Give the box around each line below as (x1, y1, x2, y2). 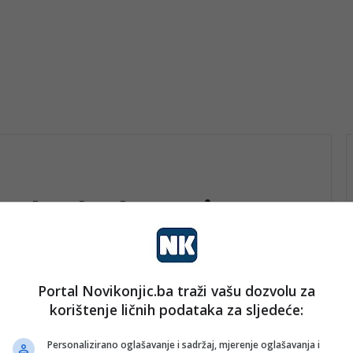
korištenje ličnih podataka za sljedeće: (50, 299, 303, 319)
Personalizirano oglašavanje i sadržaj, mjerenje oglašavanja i (47, 337, 320, 351)
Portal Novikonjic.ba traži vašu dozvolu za (38, 281, 315, 300)
